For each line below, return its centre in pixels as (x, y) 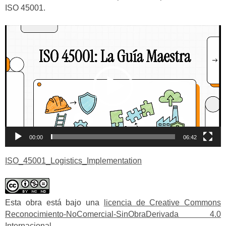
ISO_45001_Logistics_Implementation (73, 160)
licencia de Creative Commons (162, 203)
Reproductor (27, 31)
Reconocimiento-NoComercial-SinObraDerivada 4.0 (113, 214)
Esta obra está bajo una (54, 203)
